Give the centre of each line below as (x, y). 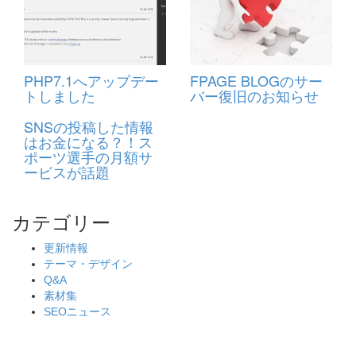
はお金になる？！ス (88, 142)
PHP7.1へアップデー (91, 81)
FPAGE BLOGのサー (256, 81)
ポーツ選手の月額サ (88, 157)
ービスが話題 (67, 172)
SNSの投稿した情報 (89, 127)
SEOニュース (77, 312)
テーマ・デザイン (88, 264)
